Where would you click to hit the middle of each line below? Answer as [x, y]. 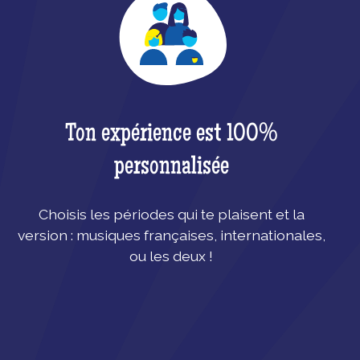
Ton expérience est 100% [171, 135]
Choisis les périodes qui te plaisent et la [171, 214]
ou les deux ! [172, 256]
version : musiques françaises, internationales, [171, 235]
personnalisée [171, 168]
